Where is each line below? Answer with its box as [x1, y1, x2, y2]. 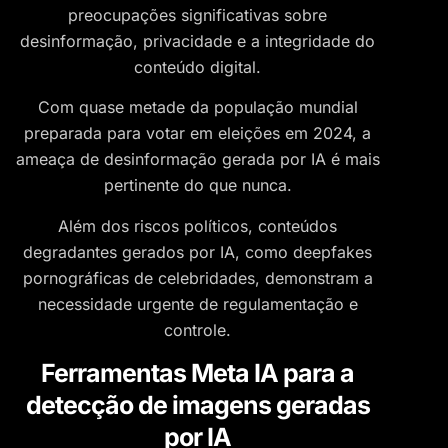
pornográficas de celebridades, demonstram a [22, 267, 373, 288]
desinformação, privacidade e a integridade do [20, 30, 375, 51]
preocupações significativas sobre [68, 4, 327, 25]
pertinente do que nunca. [103, 175, 292, 196]
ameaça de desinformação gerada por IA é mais [15, 149, 380, 170]
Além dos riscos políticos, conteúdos [58, 215, 337, 236]
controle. [164, 319, 231, 340]
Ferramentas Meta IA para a [41, 358, 354, 389]
